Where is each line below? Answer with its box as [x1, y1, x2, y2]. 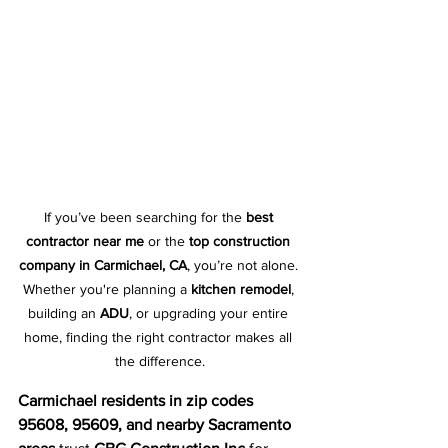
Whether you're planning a [22, 281, 191, 297]
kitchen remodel [190, 281, 291, 297]
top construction [189, 233, 294, 249]
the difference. [115, 353, 205, 369]
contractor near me [26, 233, 144, 249]
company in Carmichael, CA [18, 257, 187, 273]
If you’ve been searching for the [43, 209, 246, 225]
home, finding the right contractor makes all [24, 329, 296, 345]
